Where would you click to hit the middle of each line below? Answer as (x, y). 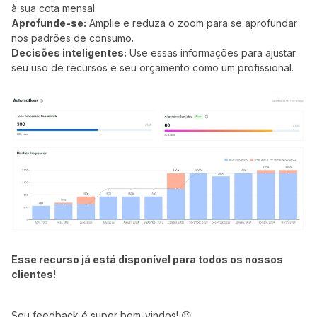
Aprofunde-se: (49, 23)
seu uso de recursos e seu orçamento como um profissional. (152, 68)
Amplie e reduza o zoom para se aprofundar (192, 23)
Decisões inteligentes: (69, 53)
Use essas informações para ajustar (211, 53)
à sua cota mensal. (54, 8)
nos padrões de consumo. (73, 38)
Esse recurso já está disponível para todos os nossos (147, 260)
